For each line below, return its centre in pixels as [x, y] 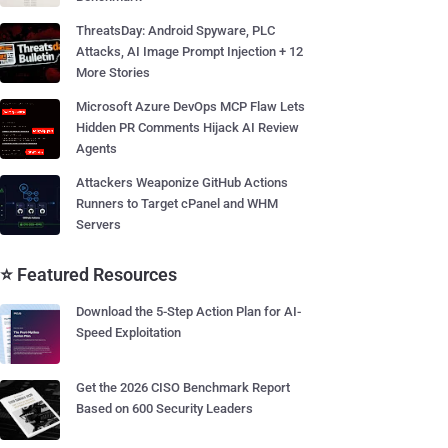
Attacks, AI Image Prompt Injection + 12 [189, 51]
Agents [96, 148]
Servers [98, 224]
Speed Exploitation [128, 332]
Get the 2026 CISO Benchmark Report [183, 387]
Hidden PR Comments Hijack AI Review [187, 127]
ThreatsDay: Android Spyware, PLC [175, 30]
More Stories [113, 72]
